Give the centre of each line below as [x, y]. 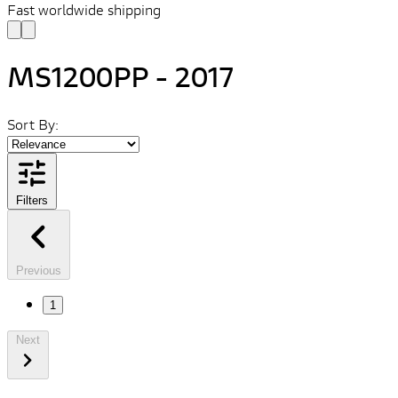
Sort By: [33, 123]
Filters [32, 200]
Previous [39, 270]
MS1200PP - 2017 [120, 77]
